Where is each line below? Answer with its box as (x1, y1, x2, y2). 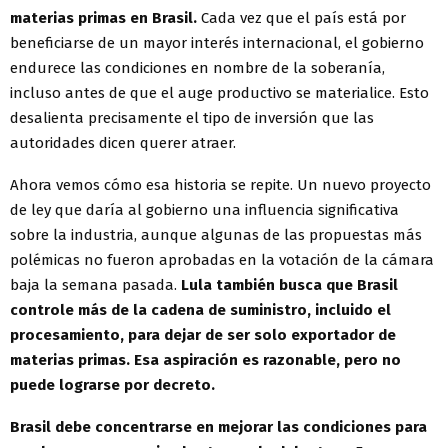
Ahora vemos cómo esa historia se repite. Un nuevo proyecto (10, 176, 431, 195)
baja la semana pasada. (10, 276, 181, 295)
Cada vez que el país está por (201, 9, 406, 28)
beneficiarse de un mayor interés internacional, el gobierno (10, 34, 424, 53)
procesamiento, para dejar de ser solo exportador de (10, 326, 396, 345)
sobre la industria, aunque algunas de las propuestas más (10, 226, 422, 245)
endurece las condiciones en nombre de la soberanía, (10, 59, 385, 78)
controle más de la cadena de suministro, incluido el (10, 301, 391, 320)
